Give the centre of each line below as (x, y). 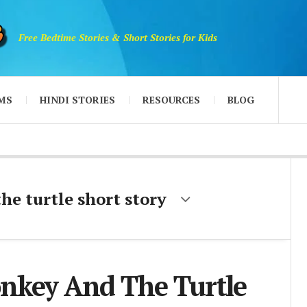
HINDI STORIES (77, 99)
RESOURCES (171, 99)
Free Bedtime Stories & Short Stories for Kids (118, 38)
